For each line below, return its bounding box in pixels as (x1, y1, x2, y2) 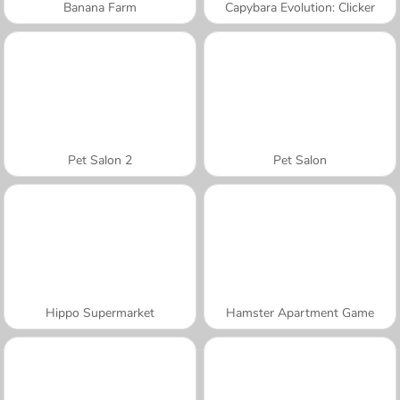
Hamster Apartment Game (226, 304, 374, 321)
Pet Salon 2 (68, 151, 132, 169)
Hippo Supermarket (46, 304, 154, 321)
